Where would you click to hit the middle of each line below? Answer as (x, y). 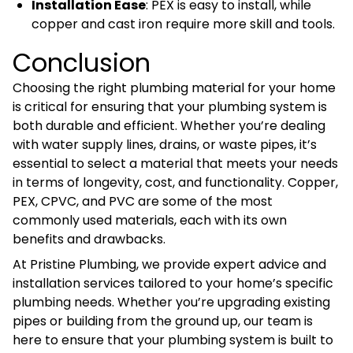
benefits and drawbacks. (89, 240)
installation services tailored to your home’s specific (173, 284)
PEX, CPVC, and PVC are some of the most (143, 202)
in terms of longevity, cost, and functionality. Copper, (175, 183)
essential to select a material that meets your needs (175, 164)
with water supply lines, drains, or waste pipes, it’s (165, 145)
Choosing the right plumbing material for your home (174, 88)
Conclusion (82, 63)
